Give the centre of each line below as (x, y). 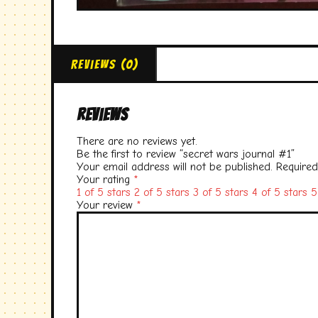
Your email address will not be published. (175, 166)
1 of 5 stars (104, 192)
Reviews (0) (105, 64)
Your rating (105, 179)
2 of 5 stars (162, 192)
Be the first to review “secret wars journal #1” (186, 154)
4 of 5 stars (280, 192)
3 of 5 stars (221, 192)
